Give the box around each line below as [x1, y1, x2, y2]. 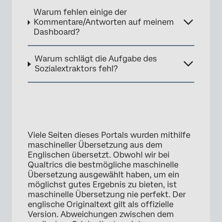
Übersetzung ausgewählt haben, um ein [28, 170, 179, 180]
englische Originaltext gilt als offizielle [28, 200, 173, 210]
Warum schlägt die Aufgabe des [34, 54, 157, 64]
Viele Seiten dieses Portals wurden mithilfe [28, 130, 190, 140]
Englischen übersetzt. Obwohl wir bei [28, 150, 169, 160]
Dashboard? [33, 27, 80, 37]
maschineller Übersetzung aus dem [28, 140, 163, 150]
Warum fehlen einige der [33, 7, 127, 17]
